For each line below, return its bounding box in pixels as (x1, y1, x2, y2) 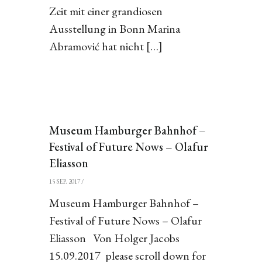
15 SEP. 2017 (49, 177, 80, 185)
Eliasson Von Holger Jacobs (49, 230, 180, 246)
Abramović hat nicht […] (49, 39, 163, 54)
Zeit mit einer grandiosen (49, 4, 163, 19)
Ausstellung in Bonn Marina (49, 21, 180, 36)
